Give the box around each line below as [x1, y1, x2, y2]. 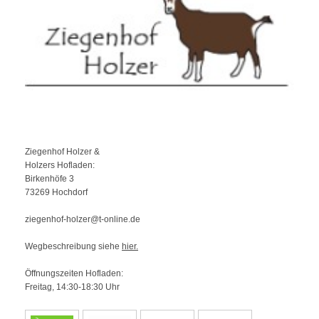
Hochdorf [52, 187, 88, 198]
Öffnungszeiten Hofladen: [25, 268, 123, 279]
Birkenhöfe [25, 174, 67, 184]
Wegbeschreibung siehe [25, 241, 122, 252]
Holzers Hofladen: [25, 160, 95, 171]
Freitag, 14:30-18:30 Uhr [25, 282, 120, 293]
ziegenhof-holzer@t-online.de [25, 214, 140, 225]
